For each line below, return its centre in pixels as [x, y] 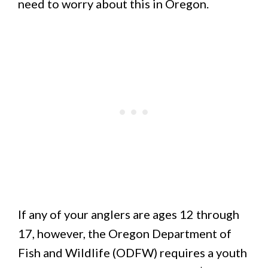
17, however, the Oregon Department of [125, 233]
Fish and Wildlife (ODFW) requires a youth [133, 252]
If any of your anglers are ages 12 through [129, 214]
